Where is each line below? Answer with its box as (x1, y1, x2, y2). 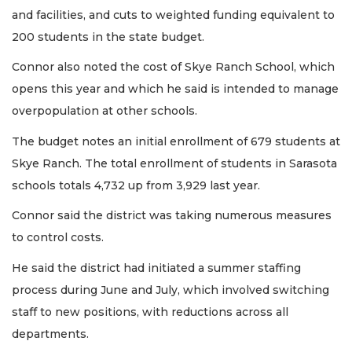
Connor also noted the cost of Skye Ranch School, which (12, 60, 335, 75)
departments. (12, 326, 92, 341)
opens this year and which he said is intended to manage (12, 82, 339, 97)
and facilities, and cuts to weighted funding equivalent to (12, 7, 335, 22)
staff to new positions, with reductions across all (12, 304, 288, 319)
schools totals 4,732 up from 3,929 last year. (12, 178, 260, 192)
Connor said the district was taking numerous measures (12, 208, 332, 223)
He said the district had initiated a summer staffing (12, 260, 301, 275)
